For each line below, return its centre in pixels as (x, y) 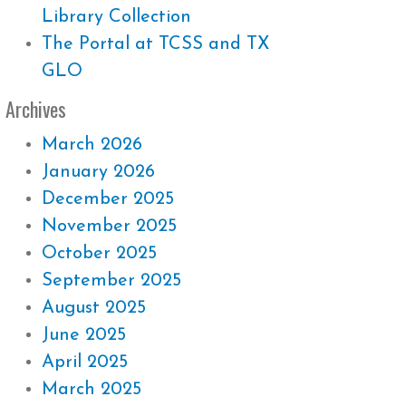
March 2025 (92, 390)
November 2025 (109, 227)
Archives (36, 108)
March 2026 (92, 145)
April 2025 (85, 362)
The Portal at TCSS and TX (155, 44)
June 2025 (84, 335)
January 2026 (98, 172)
